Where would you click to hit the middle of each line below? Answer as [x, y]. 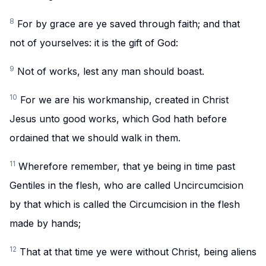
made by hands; [45, 223]
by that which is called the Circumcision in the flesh [125, 204]
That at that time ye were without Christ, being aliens [138, 252]
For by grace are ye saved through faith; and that [129, 24]
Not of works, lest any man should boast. [111, 71]
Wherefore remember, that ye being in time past [127, 166]
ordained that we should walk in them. [95, 138]
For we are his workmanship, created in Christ [124, 100]
